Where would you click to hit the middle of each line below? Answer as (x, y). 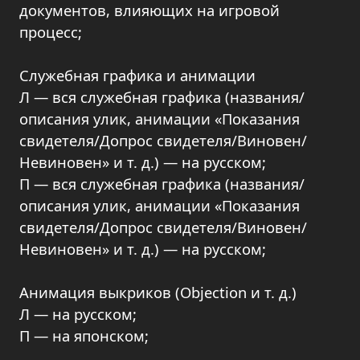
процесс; (51, 32)
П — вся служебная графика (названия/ (162, 184)
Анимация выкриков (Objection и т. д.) (158, 292)
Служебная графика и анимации (137, 75)
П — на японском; (84, 335)
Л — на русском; (78, 314)
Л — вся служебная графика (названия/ (162, 97)
